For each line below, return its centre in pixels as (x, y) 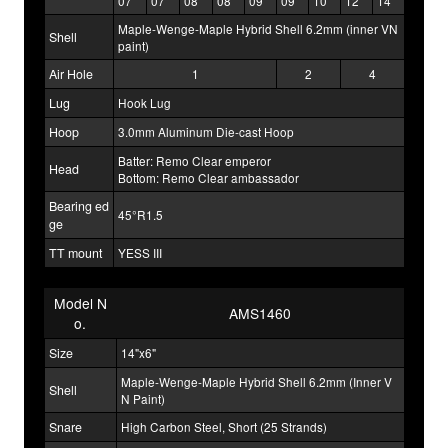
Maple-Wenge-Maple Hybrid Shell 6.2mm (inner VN (258, 29)
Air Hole (71, 74)
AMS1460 (260, 313)
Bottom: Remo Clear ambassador (208, 178)
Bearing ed (79, 206)
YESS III (140, 253)
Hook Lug (144, 103)
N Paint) (143, 399)
